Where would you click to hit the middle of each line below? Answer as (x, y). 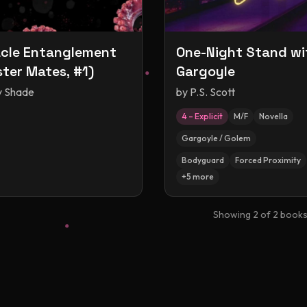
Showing (233, 214)
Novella (273, 116)
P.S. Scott (212, 92)
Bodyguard (203, 160)
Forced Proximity (268, 160)
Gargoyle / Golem (216, 138)
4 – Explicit (202, 116)
